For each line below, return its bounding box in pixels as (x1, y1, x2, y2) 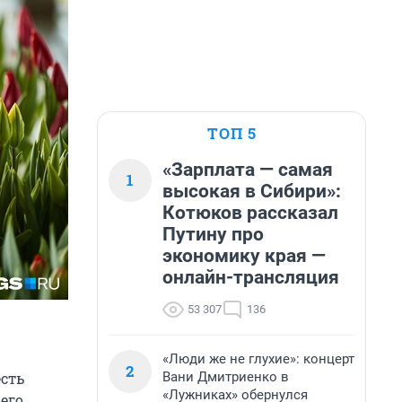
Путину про (162, 223, 264, 245)
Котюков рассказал (162, 202, 338, 223)
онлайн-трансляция (162, 267, 339, 288)
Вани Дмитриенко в (162, 369, 289, 385)
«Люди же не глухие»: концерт (162, 351, 354, 367)
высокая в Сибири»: (162, 180, 341, 202)
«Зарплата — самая (162, 159, 333, 180)
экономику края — (162, 245, 326, 267)
